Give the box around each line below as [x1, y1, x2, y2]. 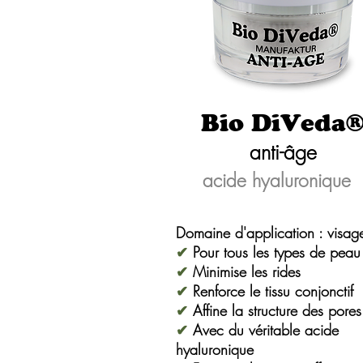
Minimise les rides [188, 262, 301, 281]
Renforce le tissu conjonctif [188, 281, 353, 301]
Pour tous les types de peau [188, 242, 361, 262]
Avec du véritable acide [188, 320, 339, 340]
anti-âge [249, 139, 317, 166]
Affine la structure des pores [188, 301, 361, 320]
